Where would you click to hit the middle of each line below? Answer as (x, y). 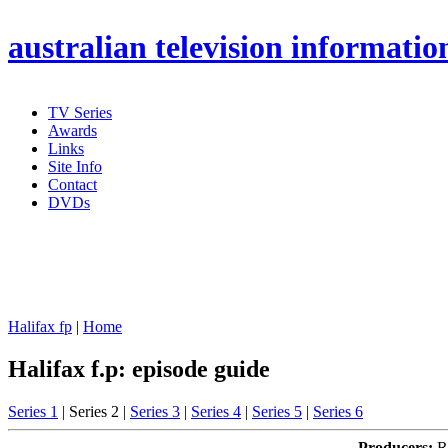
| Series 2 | (94, 411)
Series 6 (338, 411)
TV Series (80, 112)
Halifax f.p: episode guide (139, 368)
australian (77, 47)
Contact (72, 184)
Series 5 (277, 411)
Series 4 (216, 411)
